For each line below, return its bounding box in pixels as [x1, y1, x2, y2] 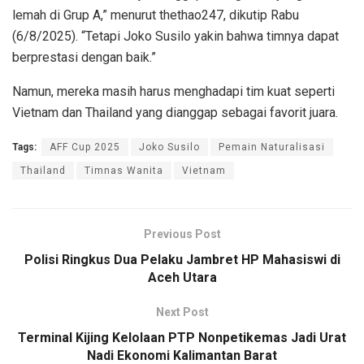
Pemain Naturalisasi [219, 141, 325, 154]
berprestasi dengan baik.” [12, 50, 156, 66]
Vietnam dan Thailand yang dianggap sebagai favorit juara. [12, 105, 338, 121]
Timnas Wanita [84, 165, 163, 177]
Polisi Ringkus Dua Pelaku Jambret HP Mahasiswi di [24, 252, 340, 268]
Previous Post [143, 227, 221, 241]
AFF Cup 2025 [50, 141, 120, 154]
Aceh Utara [147, 270, 217, 286]
